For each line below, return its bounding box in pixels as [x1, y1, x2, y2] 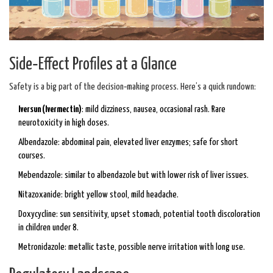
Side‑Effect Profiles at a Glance [9, 57, 177, 74]
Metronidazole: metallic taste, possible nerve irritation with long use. [18, 243, 245, 252]
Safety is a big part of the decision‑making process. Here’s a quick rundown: [9, 82, 256, 92]
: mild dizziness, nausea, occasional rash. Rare [82, 105, 225, 115]
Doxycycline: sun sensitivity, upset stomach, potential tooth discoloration [18, 210, 260, 219]
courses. [18, 151, 45, 161]
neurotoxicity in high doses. [18, 118, 109, 128]
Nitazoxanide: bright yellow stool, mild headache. [18, 190, 179, 200]
